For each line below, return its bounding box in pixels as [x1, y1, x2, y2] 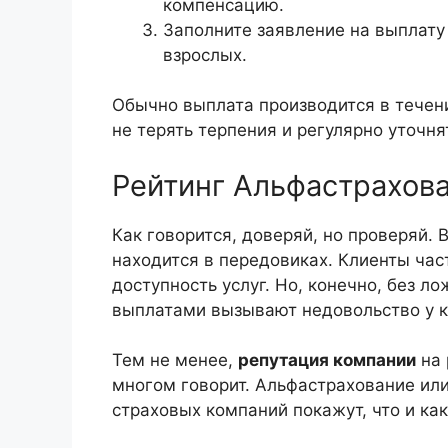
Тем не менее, [112, 350, 238, 371]
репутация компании [238, 350, 416, 371]
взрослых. [163, 44, 247, 65]
